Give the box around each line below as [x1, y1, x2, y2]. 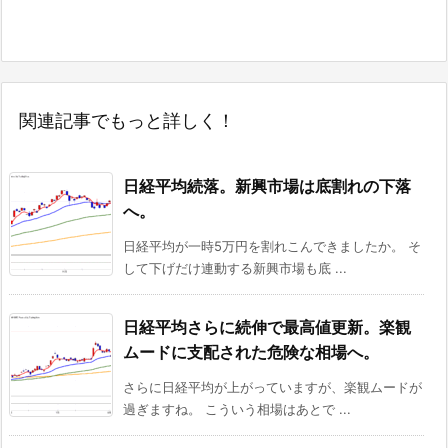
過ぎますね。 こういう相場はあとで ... [123, 401, 351, 418]
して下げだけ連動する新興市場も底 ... [123, 260, 347, 277]
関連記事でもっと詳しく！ [19, 110, 235, 132]
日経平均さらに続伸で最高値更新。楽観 [123, 317, 411, 338]
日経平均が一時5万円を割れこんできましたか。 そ [123, 238, 421, 255]
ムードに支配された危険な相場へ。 [123, 342, 379, 363]
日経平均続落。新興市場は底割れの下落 [123, 176, 411, 197]
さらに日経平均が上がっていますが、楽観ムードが [123, 379, 422, 396]
